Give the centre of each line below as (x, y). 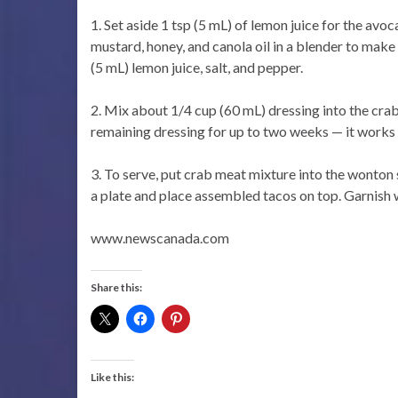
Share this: (116, 287)
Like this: (112, 377)
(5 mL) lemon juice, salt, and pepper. (197, 67)
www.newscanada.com (160, 238)
